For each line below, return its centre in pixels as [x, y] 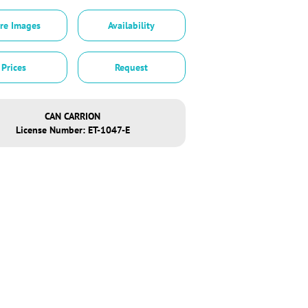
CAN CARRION [73, 116]
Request [132, 68]
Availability [132, 26]
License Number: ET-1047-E [73, 130]
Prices [14, 68]
